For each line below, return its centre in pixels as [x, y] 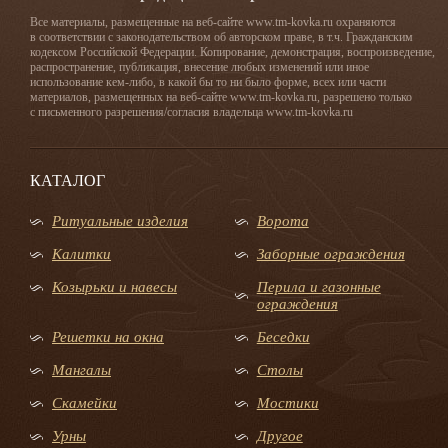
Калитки [81, 254]
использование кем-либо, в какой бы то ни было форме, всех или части [208, 82]
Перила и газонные [318, 287]
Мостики [287, 403]
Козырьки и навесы [114, 287]
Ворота [282, 221]
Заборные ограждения [330, 254]
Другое [279, 436]
